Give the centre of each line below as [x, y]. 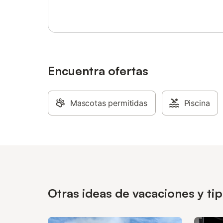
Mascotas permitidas [109, 103]
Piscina [197, 103]
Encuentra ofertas [98, 71]
